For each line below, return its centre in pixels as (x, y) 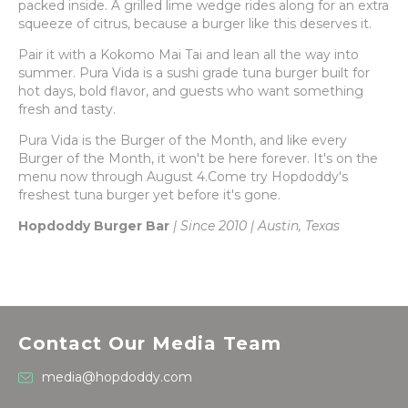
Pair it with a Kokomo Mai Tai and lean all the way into (189, 55)
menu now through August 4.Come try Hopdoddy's (183, 177)
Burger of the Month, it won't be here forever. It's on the (198, 158)
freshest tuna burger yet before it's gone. (149, 195)
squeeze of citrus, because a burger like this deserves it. (195, 24)
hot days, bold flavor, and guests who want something (191, 91)
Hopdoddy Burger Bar (94, 226)
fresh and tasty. (67, 109)
